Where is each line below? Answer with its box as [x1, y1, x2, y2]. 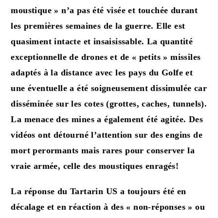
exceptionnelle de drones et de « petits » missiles [11, 52, 201, 62]
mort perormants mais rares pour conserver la [11, 145, 195, 155]
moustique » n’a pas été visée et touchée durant [11, 5, 198, 15]
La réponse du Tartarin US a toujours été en [11, 186, 186, 196]
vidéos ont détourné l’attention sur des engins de [11, 129, 203, 140]
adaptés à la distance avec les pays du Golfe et [11, 67, 193, 77]
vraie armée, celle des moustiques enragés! [11, 161, 184, 171]
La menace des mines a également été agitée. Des [11, 114, 203, 124]
